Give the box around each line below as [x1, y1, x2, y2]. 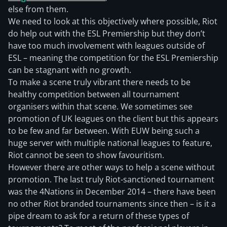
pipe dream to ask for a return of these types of [8, 210, 189, 221]
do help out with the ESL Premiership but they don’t [8, 28, 205, 39]
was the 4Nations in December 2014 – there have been [8, 186, 216, 197]
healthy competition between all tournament [8, 89, 179, 100]
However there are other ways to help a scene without [8, 162, 215, 173]
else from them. [8, 4, 68, 15]
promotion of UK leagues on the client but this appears [8, 113, 218, 124]
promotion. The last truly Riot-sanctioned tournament [8, 174, 214, 185]
